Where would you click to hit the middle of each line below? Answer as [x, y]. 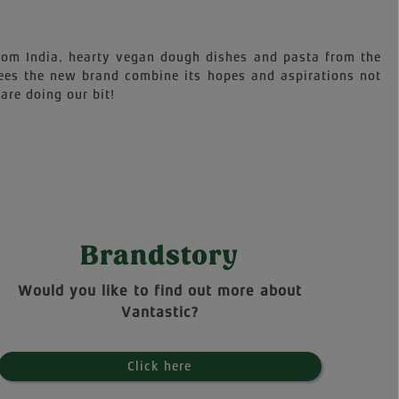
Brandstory [160, 255]
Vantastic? [159, 312]
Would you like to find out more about [159, 291]
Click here [160, 366]
